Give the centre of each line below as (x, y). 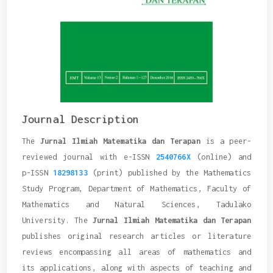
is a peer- (225, 141)
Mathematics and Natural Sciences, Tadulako (136, 204)
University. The (57, 220)
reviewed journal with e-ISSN (89, 157)
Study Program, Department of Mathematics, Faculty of (136, 188)
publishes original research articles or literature (136, 236)
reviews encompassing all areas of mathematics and (136, 252)
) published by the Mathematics (185, 172)
